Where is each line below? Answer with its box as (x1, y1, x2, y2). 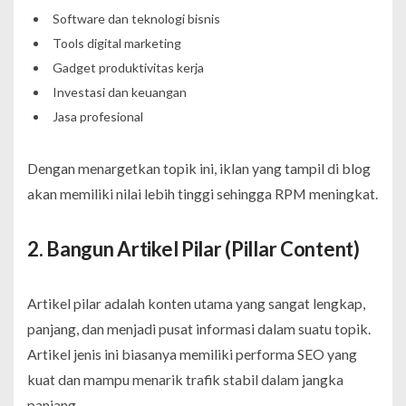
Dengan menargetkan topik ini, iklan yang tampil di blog (27, 159, 371, 177)
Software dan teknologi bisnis (52, 10, 220, 26)
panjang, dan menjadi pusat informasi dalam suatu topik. (27, 319, 371, 337)
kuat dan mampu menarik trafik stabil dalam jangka (27, 370, 343, 388)
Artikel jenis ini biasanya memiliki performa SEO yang (27, 344, 357, 362)
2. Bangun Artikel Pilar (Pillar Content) (27, 236, 360, 261)
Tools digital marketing (52, 34, 181, 51)
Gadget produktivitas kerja (52, 59, 204, 75)
